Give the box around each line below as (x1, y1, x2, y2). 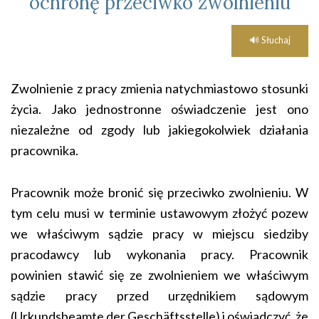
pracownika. (11, 142, 78, 158)
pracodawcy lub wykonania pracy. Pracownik (11, 246, 308, 262)
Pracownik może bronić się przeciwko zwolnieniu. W (11, 184, 308, 200)
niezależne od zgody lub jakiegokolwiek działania (11, 122, 308, 137)
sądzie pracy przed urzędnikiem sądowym (11, 288, 308, 303)
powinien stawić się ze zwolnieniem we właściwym (11, 267, 308, 283)
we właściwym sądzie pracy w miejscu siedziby (11, 226, 308, 241)
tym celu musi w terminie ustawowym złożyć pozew (11, 205, 308, 221)
